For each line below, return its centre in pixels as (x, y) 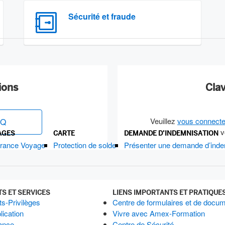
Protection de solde (85, 145)
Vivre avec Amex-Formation (159, 213)
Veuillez (164, 121)
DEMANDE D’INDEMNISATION (171, 133)
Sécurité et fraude (102, 16)
